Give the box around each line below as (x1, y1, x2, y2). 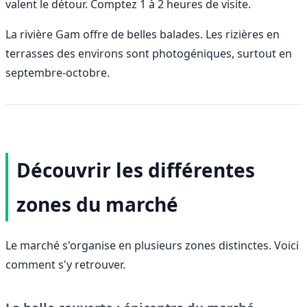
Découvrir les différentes (16, 156, 255, 183)
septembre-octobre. (5, 64, 110, 80)
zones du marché (16, 191, 178, 217)
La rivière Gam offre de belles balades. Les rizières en (5, 26, 280, 42)
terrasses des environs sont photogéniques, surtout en (5, 45, 292, 61)
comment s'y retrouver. (5, 256, 125, 272)
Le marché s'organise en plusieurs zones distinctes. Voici (5, 237, 299, 253)
